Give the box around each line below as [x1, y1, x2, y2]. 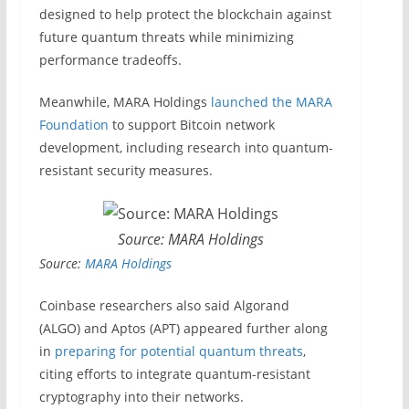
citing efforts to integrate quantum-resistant [38, 365, 310, 383]
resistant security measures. [38, 162, 213, 180]
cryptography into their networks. [38, 388, 244, 406]
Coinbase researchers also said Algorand [38, 297, 289, 315]
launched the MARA [210, 93, 332, 111]
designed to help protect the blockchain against [38, 5, 331, 24]
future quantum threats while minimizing [38, 28, 294, 47]
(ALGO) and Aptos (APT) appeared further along [38, 320, 328, 338]
